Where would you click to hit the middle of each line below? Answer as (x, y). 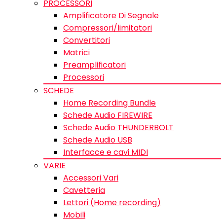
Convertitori (87, 40)
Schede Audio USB (98, 140)
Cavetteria (84, 190)
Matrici (76, 53)
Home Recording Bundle (110, 103)
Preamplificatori (94, 65)
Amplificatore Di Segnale (111, 16)
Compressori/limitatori (108, 28)
